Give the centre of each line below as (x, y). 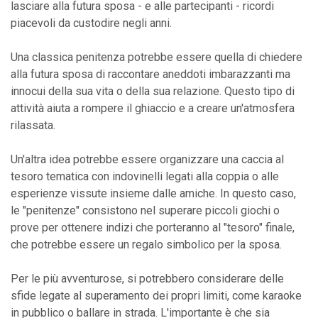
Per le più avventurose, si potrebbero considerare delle (147, 278)
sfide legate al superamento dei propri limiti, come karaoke (156, 295)
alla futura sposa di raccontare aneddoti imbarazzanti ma (150, 74)
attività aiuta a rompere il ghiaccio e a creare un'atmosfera (153, 108)
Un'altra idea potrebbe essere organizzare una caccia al (147, 159)
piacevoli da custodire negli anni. (91, 23)
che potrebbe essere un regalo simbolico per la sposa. (146, 244)
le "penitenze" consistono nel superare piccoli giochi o (145, 210)
